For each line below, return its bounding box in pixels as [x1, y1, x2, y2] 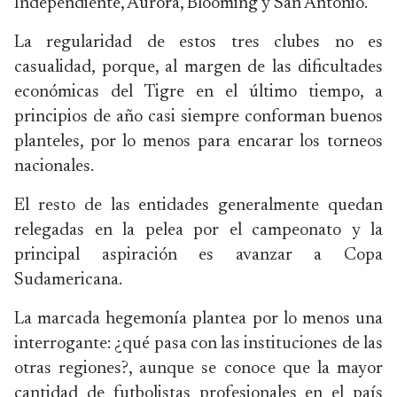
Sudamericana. [14, 271, 122, 289]
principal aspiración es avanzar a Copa [14, 246, 383, 264]
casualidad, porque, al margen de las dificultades [14, 58, 383, 76]
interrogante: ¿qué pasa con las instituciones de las [14, 335, 383, 353]
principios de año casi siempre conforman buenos [14, 108, 383, 126]
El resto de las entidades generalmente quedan [14, 197, 383, 214]
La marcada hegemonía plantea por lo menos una [14, 310, 383, 328]
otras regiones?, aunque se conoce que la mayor [14, 360, 383, 378]
